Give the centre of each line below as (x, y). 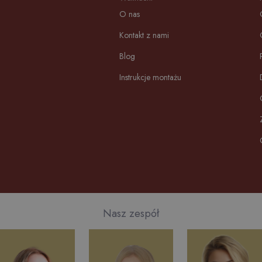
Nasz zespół (131, 213)
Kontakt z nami (144, 35)
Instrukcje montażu (150, 77)
